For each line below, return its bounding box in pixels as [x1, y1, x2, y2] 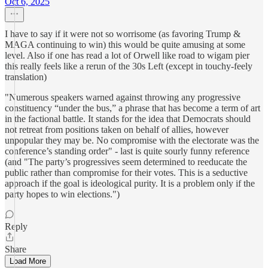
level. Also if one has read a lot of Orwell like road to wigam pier [5, 50, 249, 60]
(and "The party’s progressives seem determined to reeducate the [5, 157, 247, 167]
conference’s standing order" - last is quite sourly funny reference [5, 146, 249, 156]
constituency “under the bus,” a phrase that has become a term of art [5, 103, 260, 113]
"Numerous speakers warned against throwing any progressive [5, 92, 240, 102]
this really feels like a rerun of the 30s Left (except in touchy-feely [5, 61, 252, 71]
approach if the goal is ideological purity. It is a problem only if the [5, 178, 255, 188]
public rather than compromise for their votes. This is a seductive [5, 167, 248, 178]
